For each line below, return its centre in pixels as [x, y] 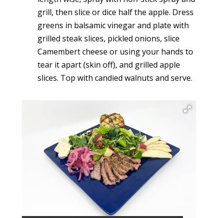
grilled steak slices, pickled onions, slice [108, 38]
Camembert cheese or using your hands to [115, 51]
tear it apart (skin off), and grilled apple [109, 64]
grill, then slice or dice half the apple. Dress [115, 12]
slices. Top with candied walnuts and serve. [115, 78]
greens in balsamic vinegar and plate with [113, 25]
